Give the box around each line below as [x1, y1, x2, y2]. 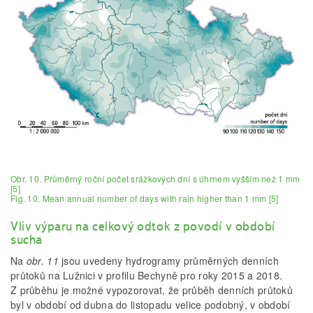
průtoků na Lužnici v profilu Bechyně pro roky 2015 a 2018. [10, 268, 283, 282]
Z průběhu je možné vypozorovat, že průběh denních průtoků [10, 283, 293, 297]
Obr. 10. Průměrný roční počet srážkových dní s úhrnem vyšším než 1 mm [10, 173, 300, 184]
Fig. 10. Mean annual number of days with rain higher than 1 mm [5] [10, 192, 279, 204]
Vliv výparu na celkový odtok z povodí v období [10, 219, 275, 234]
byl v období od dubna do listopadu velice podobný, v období [10, 298, 291, 312]
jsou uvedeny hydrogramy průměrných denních [58, 254, 279, 268]
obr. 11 [26, 254, 59, 268]
